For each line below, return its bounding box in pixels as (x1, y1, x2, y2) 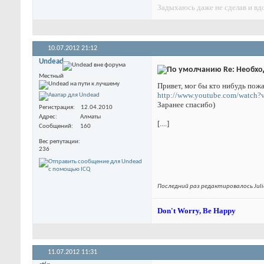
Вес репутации (39, 138, 78, 146)
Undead (39, 58, 64, 65)
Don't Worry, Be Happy (157, 206, 236, 216)
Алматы (80, 114, 101, 121)
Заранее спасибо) (157, 100, 215, 109)
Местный (39, 73, 64, 80)
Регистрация (39, 104, 73, 111)
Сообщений (39, 123, 71, 130)
